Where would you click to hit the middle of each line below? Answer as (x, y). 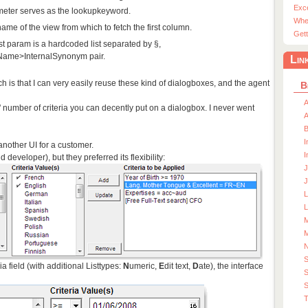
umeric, (144, 266)
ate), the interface (231, 266)
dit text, (178, 266)
